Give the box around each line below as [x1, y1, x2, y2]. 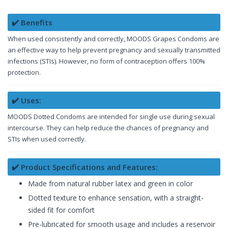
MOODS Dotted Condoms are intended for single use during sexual [8, 112, 215, 122]
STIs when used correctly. [8, 134, 86, 144]
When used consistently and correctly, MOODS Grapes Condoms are [8, 34, 219, 44]
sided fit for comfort [28, 205, 95, 215]
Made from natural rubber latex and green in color [28, 179, 193, 189]
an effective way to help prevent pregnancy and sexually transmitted [8, 45, 220, 55]
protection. [8, 68, 41, 77]
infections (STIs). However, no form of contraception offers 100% [8, 56, 205, 66]
